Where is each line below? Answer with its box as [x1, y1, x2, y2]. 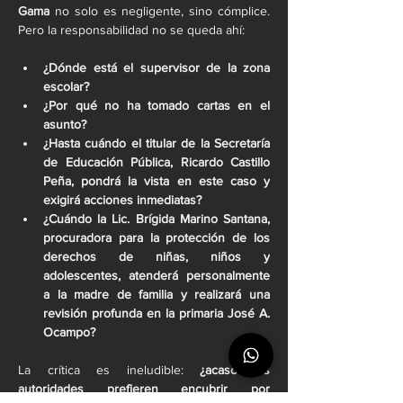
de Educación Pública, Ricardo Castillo [43, 155, 270, 169]
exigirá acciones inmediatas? [43, 193, 201, 207]
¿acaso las [200, 363, 271, 377]
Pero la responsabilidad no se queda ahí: [18, 22, 245, 37]
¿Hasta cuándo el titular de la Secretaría [43, 136, 270, 150]
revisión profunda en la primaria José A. [43, 306, 270, 320]
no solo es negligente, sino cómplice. [49, 4, 270, 18]
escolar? [43, 79, 89, 94]
